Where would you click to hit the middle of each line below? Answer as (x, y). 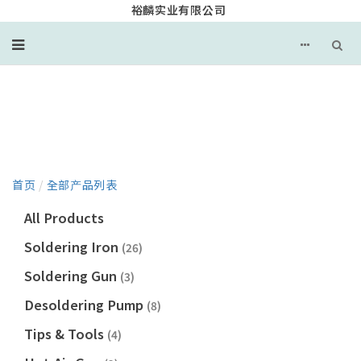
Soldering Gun (72, 276)
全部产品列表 (82, 185)
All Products (64, 218)
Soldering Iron (73, 247)
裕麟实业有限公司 (178, 10)
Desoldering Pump (85, 305)
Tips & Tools (66, 334)
